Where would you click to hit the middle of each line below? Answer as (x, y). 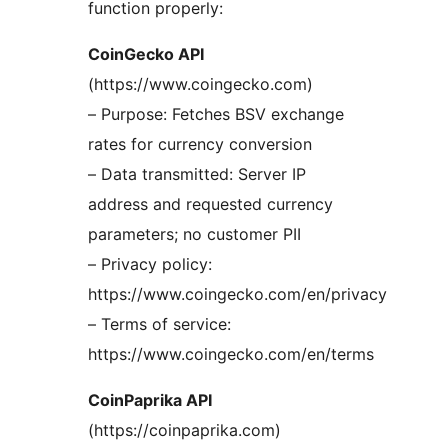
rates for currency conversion (200, 144)
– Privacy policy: (150, 264)
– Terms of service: (159, 324)
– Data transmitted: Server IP (197, 174)
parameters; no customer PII (194, 234)
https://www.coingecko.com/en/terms (231, 354)
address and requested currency (210, 204)
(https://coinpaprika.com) (184, 430)
